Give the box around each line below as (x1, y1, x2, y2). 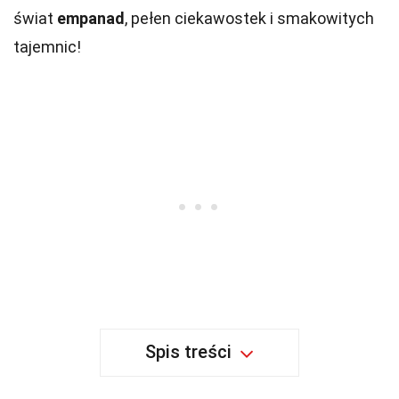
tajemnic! (13, 37, 81, 56)
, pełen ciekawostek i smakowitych (125, 9, 374, 28)
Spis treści (145, 341, 232, 362)
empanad (57, 9, 125, 28)
